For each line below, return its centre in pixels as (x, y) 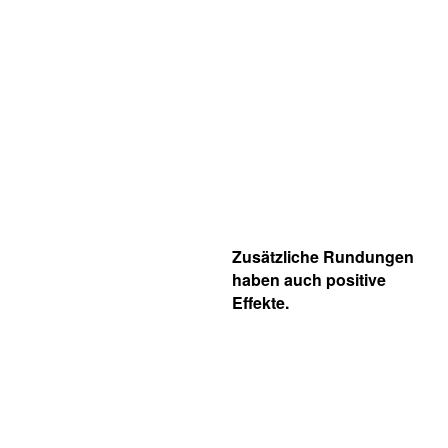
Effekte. (260, 302)
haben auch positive (309, 279)
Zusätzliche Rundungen (323, 256)
